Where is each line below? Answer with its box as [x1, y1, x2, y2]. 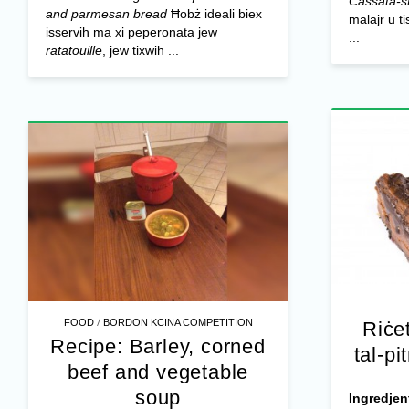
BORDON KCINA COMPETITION [102, 317, 253, 329]
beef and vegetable [67, 361, 249, 384]
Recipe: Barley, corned [50, 335, 266, 359]
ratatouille [45, 43, 102, 58]
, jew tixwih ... [101, 43, 179, 58]
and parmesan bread [45, 6, 167, 22]
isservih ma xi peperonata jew [45, 25, 217, 40]
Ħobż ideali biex [166, 6, 262, 22]
